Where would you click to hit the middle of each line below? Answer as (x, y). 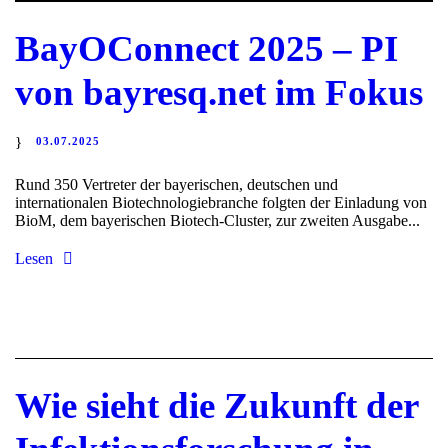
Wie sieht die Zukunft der (216, 405)
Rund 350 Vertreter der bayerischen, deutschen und (176, 184)
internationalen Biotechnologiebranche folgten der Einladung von (221, 202)
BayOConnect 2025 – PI (206, 48)
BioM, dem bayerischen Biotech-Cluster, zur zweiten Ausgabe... (217, 220)
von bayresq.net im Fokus (219, 92)
